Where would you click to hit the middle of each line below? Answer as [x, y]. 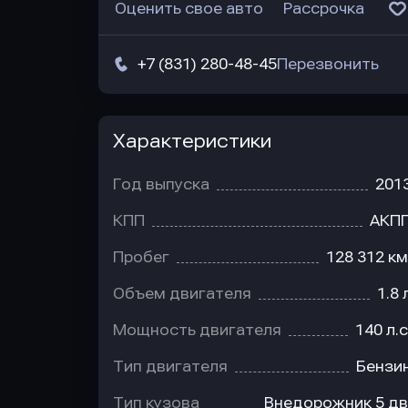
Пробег [141, 257]
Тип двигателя [170, 367]
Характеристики [192, 141]
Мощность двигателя [197, 330]
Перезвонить [328, 64]
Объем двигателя [182, 294]
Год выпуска [161, 184]
